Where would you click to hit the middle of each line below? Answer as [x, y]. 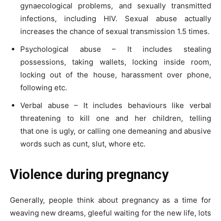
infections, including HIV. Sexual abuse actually [116, 18]
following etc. [44, 87]
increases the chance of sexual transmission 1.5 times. [115, 31]
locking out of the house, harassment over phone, [116, 74]
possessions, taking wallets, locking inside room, [116, 62]
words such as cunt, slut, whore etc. [83, 144]
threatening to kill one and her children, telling [116, 118]
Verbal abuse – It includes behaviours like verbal [116, 105]
